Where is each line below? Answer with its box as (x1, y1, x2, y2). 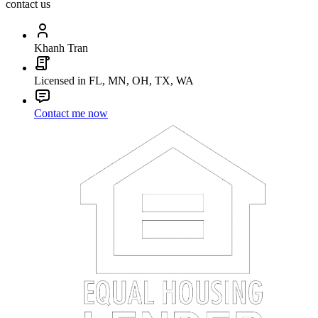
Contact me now (34, 107, 108, 120)
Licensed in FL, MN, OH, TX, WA (34, 75, 194, 87)
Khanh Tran (34, 42, 88, 55)
